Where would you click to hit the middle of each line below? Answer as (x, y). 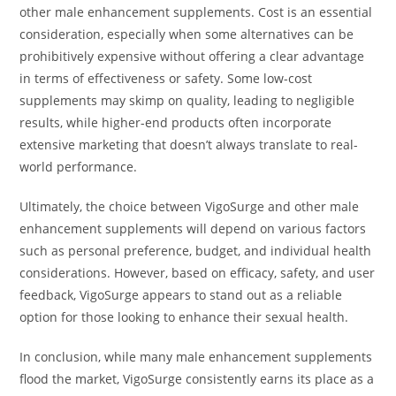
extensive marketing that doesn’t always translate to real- (189, 145)
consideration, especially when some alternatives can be (187, 34)
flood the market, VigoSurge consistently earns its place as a (197, 379)
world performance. (79, 167)
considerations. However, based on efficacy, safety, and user (198, 273)
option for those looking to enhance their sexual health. (184, 317)
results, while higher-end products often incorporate (176, 123)
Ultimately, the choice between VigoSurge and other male (190, 207)
